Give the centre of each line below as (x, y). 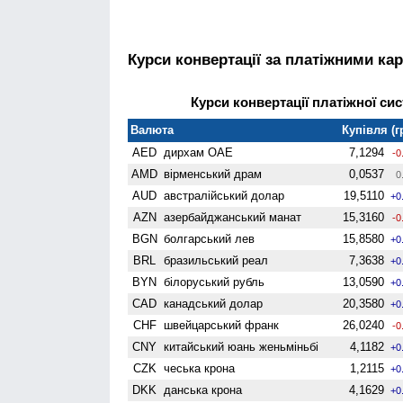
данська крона (203, 390)
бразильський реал (216, 260)
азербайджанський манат (233, 217)
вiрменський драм (213, 174)
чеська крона (200, 368)
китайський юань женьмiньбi (242, 346)
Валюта (152, 130)
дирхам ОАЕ (199, 152)
